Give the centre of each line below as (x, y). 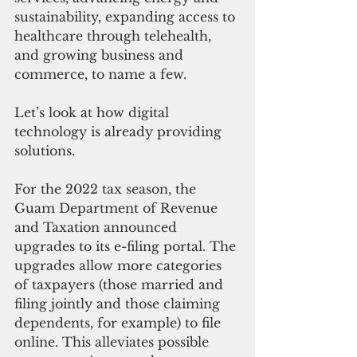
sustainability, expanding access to (127, 17)
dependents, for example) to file (120, 323)
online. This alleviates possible (114, 342)
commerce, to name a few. (100, 75)
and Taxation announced (98, 228)
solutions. (45, 151)
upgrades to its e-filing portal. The (127, 247)
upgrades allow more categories (120, 266)
